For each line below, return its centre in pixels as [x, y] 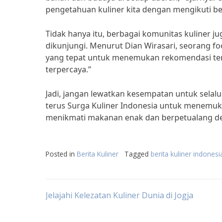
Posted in [61, 154]
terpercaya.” [68, 69]
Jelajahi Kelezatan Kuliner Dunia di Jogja [119, 195]
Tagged [138, 154]
